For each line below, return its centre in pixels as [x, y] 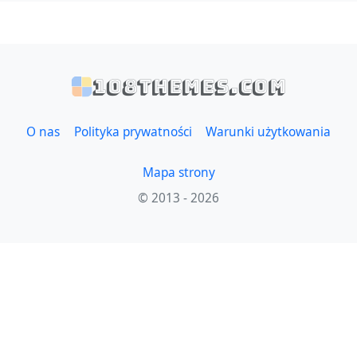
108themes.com [189, 86]
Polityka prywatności [133, 132]
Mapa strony [178, 172]
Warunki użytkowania [269, 132]
